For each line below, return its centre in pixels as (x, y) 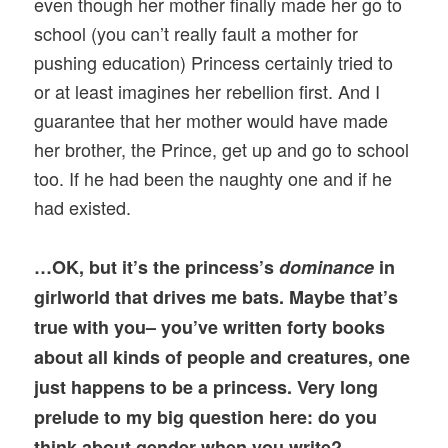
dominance (327, 266)
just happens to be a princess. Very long (206, 386)
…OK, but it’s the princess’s (157, 266)
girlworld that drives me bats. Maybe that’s (216, 296)
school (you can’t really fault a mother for (196, 33)
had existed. (83, 207)
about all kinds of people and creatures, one (222, 356)
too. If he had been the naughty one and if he (213, 178)
